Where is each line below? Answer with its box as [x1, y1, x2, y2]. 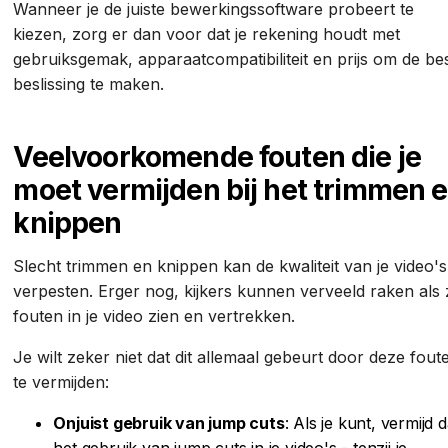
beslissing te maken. [13, 73, 170, 94]
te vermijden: [13, 371, 115, 392]
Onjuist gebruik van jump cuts [53, 412, 285, 433]
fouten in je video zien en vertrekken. [13, 305, 301, 326]
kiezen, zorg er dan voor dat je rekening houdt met [13, 23, 401, 44]
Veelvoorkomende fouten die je [13, 139, 422, 174]
